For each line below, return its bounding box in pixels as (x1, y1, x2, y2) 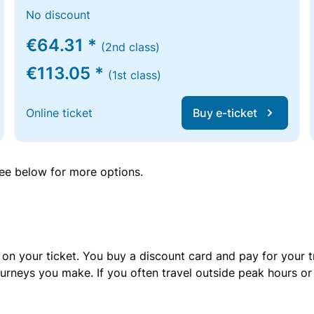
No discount (26, 8, 91, 22)
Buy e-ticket (192, 106, 257, 120)
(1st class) (108, 68, 162, 82)
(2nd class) (101, 40, 161, 54)
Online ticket (26, 106, 93, 120)
